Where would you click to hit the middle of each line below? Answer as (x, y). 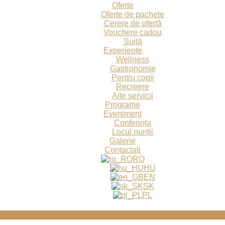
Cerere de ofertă (133, 23)
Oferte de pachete (133, 14)
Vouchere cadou (133, 32)
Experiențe (123, 50)
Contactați (123, 150)
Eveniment (123, 114)
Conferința (133, 123)
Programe (123, 105)
